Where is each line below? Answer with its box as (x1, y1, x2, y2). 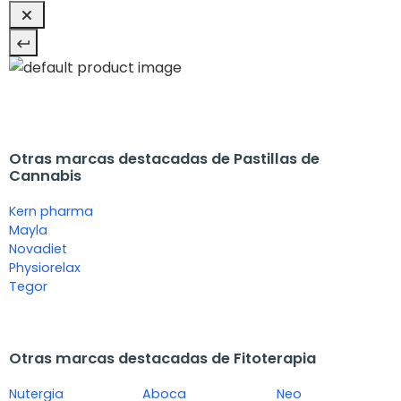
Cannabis (9, 166, 81, 187)
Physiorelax (9, 259, 81, 277)
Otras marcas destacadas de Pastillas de (9, 149, 320, 170)
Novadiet (9, 240, 67, 259)
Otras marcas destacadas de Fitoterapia (9, 348, 316, 370)
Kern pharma (9, 202, 93, 221)
